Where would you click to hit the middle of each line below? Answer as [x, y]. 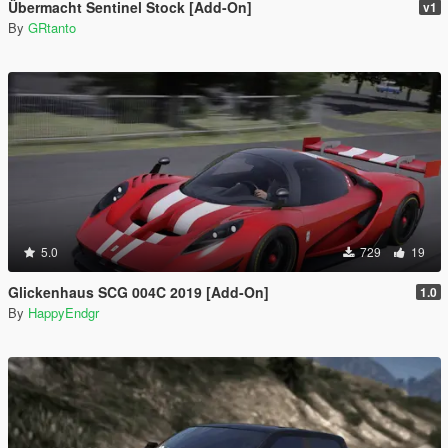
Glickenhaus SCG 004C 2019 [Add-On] [138, 292]
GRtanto [52, 27]
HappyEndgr [63, 312]
